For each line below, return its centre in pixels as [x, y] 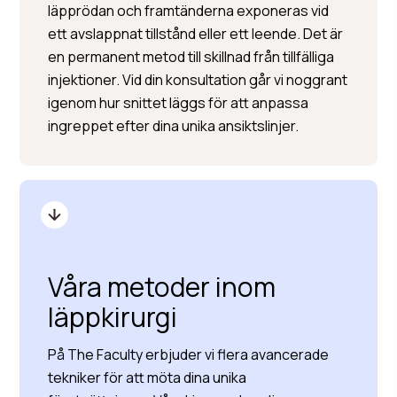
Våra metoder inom [162, 287]
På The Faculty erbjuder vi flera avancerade [189, 354]
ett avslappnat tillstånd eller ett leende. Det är [196, 34]
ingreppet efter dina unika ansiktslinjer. [174, 126]
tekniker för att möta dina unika [148, 378]
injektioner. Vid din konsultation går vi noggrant [198, 80]
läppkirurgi [113, 317]
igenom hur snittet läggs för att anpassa [179, 103]
